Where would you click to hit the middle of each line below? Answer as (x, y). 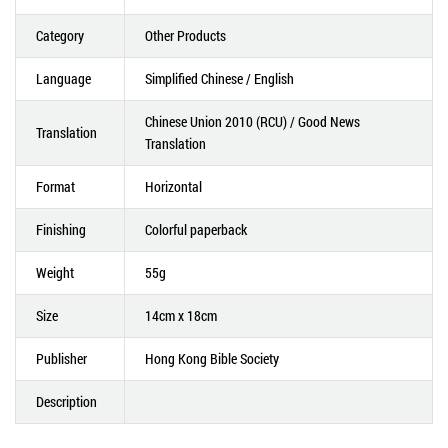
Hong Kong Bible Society (212, 358)
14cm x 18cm (181, 315)
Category (60, 35)
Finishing (61, 229)
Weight (55, 272)
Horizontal (173, 186)
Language (63, 78)
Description (66, 401)
